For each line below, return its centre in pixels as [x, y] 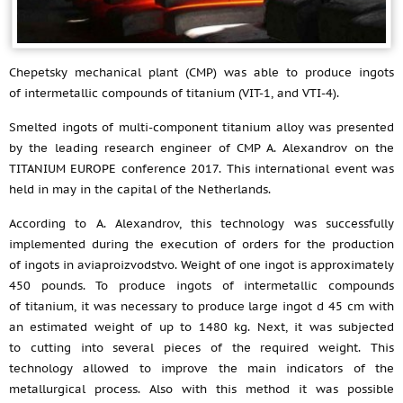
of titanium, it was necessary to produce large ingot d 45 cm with [201, 306]
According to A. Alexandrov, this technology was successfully [201, 224]
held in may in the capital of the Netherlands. [140, 189]
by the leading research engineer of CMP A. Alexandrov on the [201, 148]
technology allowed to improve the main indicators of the [201, 368]
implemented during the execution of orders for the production [201, 244]
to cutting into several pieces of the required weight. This [201, 348]
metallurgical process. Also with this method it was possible [201, 389]
